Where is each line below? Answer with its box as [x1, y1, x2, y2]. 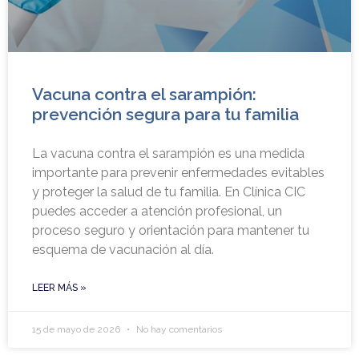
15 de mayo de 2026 [32, 324, 123, 336]
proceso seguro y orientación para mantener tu [32, 223, 309, 239]
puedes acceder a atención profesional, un [32, 204, 282, 220]
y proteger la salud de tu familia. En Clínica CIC [32, 184, 305, 200]
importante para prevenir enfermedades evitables [32, 165, 325, 181]
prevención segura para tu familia [32, 104, 299, 125]
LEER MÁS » [32, 282, 87, 294]
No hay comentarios [134, 324, 222, 336]
